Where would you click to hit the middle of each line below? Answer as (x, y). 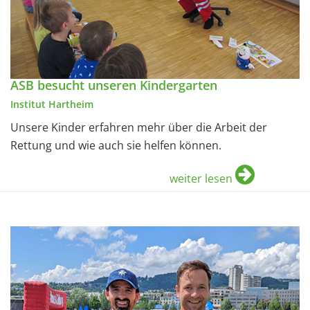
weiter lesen (201, 179)
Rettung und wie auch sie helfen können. (116, 146)
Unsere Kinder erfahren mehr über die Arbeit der (139, 128)
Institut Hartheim (52, 104)
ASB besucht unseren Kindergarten (114, 85)
